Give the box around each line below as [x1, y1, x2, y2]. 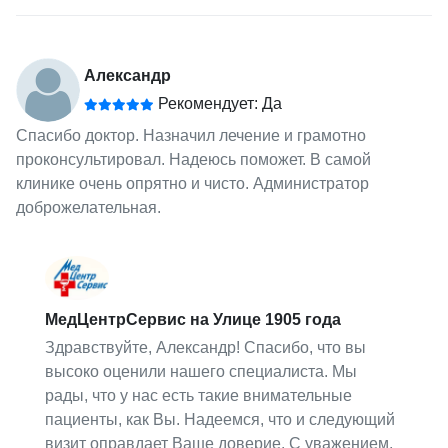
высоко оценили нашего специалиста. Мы [45, 362, 358, 380]
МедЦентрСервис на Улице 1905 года [45, 310, 342, 328]
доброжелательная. [15, 199, 161, 217]
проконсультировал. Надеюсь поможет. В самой [15, 151, 371, 169]
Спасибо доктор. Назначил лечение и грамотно [15, 127, 366, 145]
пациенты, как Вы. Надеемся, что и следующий [45, 410, 396, 428]
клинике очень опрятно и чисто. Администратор [15, 175, 369, 193]
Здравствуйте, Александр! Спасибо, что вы [45, 338, 367, 356]
